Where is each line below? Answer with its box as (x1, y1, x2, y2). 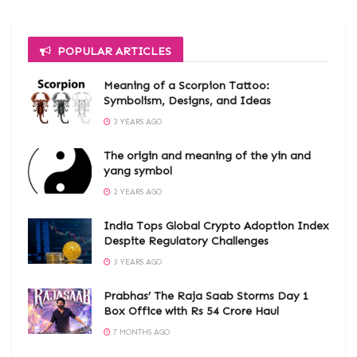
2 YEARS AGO (111, 187, 162, 198)
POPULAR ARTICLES (57, 45, 171, 59)
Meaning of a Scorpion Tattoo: (104, 79, 269, 93)
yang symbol (104, 164, 172, 178)
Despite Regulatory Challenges (104, 234, 269, 249)
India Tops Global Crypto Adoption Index (104, 219, 329, 233)
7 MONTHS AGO (111, 328, 170, 338)
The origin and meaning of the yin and (104, 149, 311, 163)
